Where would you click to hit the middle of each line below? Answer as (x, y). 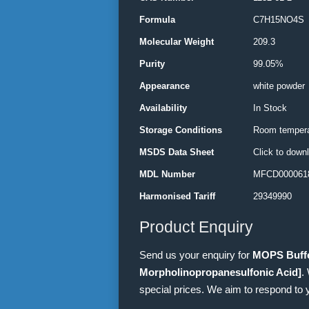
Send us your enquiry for (196, 255)
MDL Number (167, 174)
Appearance (165, 86)
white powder (279, 86)
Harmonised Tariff (177, 196)
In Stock (270, 108)
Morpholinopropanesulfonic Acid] (220, 272)
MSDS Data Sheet (177, 152)
